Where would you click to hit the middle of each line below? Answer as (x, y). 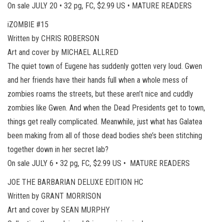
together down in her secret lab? (58, 149)
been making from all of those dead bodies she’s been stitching (105, 135)
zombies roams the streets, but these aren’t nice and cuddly (100, 94)
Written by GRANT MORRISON (54, 196)
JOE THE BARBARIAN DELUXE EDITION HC (75, 182)
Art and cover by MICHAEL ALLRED (63, 52)
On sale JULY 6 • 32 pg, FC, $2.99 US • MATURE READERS (99, 163)
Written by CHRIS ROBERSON (53, 38)
